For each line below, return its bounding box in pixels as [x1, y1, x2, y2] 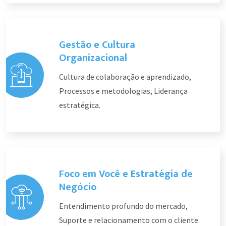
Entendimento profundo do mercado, [59, 201, 188, 211]
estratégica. [59, 100, 100, 110]
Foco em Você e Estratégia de [59, 165, 193, 183]
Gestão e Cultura [59, 36, 135, 53]
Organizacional [59, 49, 127, 67]
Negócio [59, 179, 96, 196]
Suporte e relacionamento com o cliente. [59, 215, 200, 225]
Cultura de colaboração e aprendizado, [59, 72, 191, 82]
